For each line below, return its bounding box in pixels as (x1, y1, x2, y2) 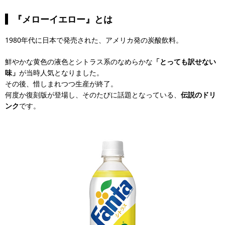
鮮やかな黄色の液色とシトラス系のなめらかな (5, 57, 153, 66)
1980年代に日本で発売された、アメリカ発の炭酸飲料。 (5, 35, 183, 45)
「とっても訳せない (153, 57, 216, 66)
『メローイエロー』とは (13, 13, 113, 25)
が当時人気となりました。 (19, 68, 103, 77)
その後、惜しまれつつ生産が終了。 (5, 79, 118, 88)
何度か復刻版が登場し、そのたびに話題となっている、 (5, 90, 181, 99)
